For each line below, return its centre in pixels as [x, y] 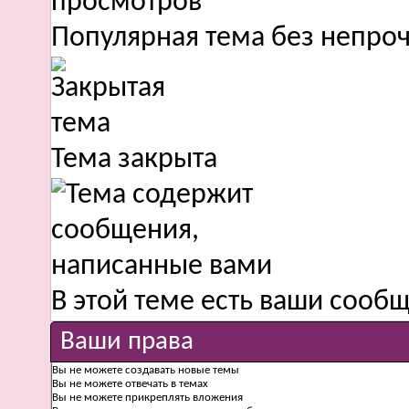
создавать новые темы [181, 370]
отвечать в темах [165, 384]
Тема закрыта [134, 160]
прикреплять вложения [183, 398]
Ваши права [127, 342]
